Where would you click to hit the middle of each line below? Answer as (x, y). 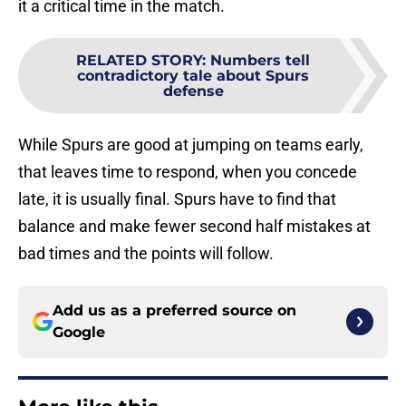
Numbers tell (260, 61)
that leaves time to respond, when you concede (188, 172)
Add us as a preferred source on (174, 311)
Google (79, 333)
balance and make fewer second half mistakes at (194, 227)
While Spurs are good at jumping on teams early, (191, 145)
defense (193, 92)
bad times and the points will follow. (146, 254)
